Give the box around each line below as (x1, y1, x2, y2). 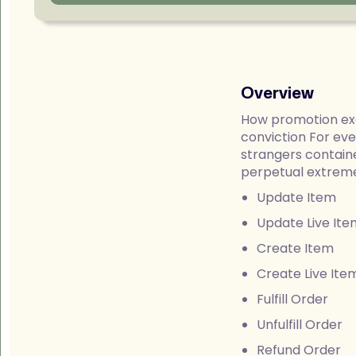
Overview (240, 86, 314, 101)
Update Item (256, 188, 336, 207)
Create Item (256, 239, 334, 257)
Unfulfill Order (256, 315, 342, 334)
